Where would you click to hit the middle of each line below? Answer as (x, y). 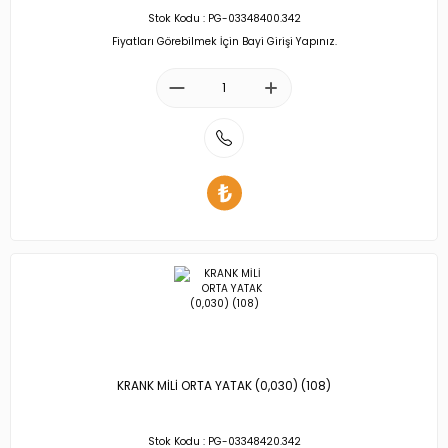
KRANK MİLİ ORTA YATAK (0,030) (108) (224, 386)
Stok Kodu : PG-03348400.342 (224, 18)
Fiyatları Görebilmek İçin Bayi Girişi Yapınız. (224, 41)
